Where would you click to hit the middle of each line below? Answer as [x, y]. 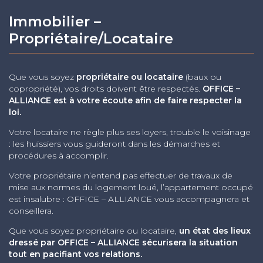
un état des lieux [215, 231]
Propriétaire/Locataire [91, 38]
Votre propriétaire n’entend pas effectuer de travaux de [121, 176]
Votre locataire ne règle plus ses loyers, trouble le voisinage [130, 132]
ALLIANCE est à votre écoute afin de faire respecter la [125, 101]
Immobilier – [55, 21]
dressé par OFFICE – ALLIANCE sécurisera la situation [123, 243]
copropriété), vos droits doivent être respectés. [106, 89]
